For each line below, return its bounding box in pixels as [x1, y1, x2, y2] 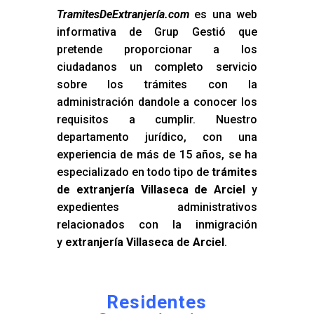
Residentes [107, 291, 207, 313]
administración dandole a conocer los [56, 95, 258, 109]
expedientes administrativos [56, 200, 258, 214]
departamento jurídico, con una [56, 130, 258, 144]
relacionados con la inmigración [56, 217, 258, 231]
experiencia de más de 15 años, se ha [56, 147, 258, 161]
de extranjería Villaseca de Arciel [56, 182, 246, 196]
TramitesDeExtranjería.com [56, 7, 189, 21]
